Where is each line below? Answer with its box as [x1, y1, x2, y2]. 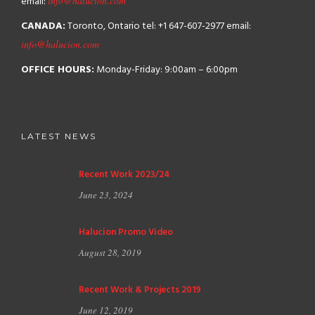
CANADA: [21, 18, 65, 34]
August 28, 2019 [79, 246, 141, 259]
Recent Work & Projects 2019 [79, 283, 201, 297]
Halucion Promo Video [79, 225, 173, 240]
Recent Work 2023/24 [79, 167, 169, 182]
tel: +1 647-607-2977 [140, 18, 224, 34]
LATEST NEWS [21, 131, 96, 141]
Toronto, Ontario [65, 18, 140, 34]
